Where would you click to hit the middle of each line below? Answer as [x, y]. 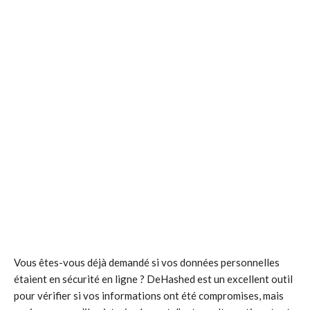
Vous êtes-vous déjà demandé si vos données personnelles [147, 262]
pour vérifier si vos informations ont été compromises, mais [149, 295]
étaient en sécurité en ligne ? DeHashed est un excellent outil [153, 279]
